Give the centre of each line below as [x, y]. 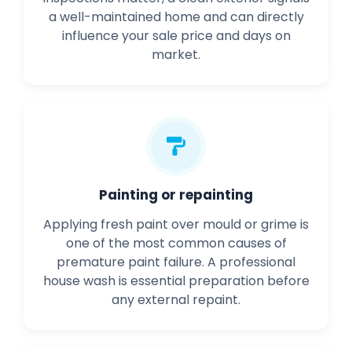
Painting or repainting [176, 195]
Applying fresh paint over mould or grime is [176, 225]
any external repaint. [176, 300]
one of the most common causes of [176, 244]
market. [176, 55]
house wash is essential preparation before [176, 281]
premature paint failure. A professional [176, 262]
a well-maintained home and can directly [176, 17]
